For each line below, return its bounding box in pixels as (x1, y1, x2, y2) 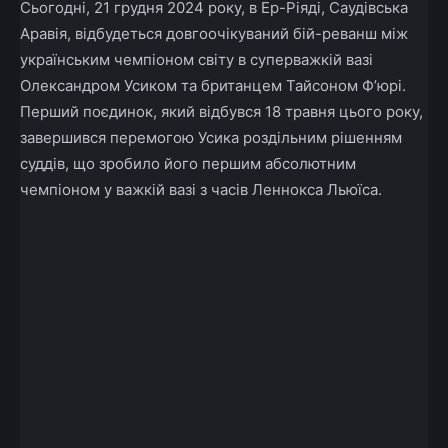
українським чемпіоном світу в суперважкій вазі (20, 49, 373, 69)
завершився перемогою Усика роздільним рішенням (20, 127, 402, 147)
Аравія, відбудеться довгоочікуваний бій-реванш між (20, 23, 408, 43)
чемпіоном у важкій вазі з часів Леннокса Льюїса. (20, 179, 382, 199)
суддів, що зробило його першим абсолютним (20, 153, 356, 173)
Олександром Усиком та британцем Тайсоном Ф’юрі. (20, 75, 406, 95)
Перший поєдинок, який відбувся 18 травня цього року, (20, 101, 423, 121)
